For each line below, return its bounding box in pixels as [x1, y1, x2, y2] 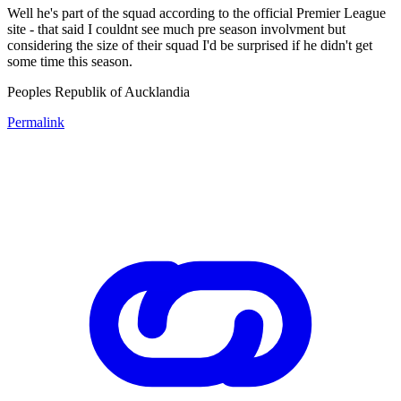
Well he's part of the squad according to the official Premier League [7, 4, 386, 21]
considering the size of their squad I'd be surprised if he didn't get [7, 37, 372, 53]
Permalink [7, 114, 64, 130]
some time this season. [7, 53, 132, 69]
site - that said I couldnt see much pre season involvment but [7, 21, 346, 37]
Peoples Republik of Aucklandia [7, 83, 190, 99]
